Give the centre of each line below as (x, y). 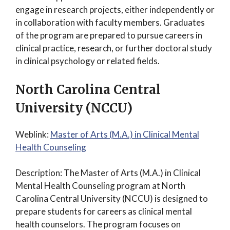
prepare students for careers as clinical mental (104, 211)
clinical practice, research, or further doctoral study (114, 48)
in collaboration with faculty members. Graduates (110, 22)
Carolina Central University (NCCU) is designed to (112, 198)
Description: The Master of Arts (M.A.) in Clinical (108, 173)
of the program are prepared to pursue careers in (109, 35)
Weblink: (33, 134)
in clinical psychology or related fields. (88, 61)
